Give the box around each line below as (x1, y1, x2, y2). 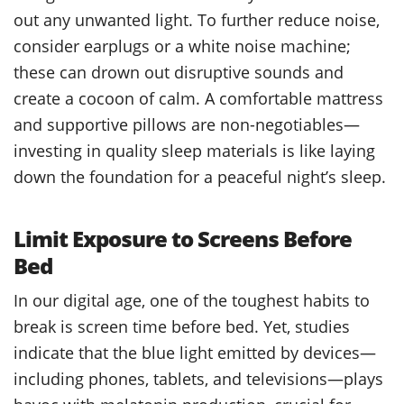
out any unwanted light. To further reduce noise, (14, 7, 380, 31)
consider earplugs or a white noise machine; (14, 33, 351, 57)
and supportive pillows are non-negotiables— (14, 112, 360, 135)
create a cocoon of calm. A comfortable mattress (14, 86, 383, 109)
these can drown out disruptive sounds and (14, 60, 344, 83)
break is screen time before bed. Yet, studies (14, 314, 350, 337)
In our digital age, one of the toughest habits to (14, 288, 370, 311)
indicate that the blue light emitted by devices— (14, 340, 376, 363)
